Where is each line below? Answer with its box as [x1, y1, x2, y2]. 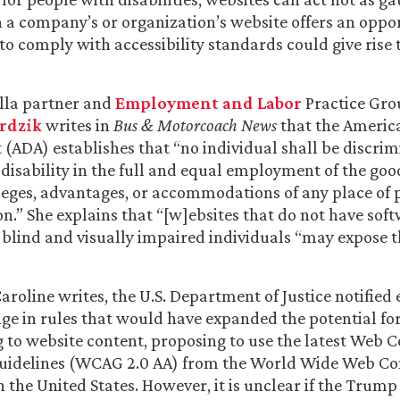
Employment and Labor [115, 93, 302, 113]
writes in [42, 115, 113, 136]
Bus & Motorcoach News [113, 115, 277, 136]
